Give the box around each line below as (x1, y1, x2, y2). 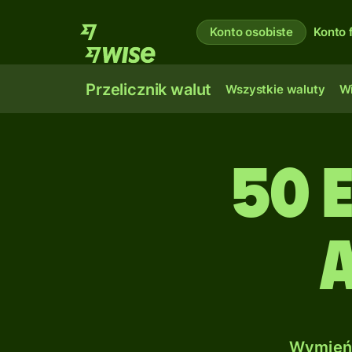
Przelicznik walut (86, 80, 212, 99)
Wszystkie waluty (225, 82, 325, 97)
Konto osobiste (210, 24, 294, 39)
